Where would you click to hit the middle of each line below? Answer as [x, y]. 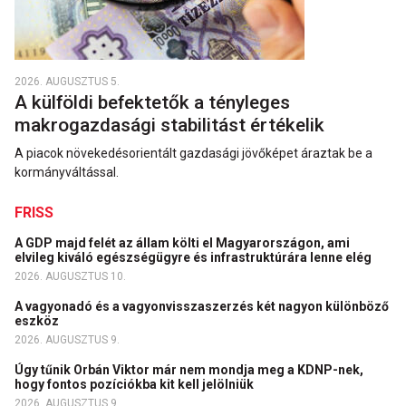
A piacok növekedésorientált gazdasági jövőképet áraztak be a [193, 154]
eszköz [38, 321]
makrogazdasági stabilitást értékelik [172, 126]
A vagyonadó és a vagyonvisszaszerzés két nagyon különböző [202, 307]
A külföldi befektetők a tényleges [152, 103]
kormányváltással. [67, 173]
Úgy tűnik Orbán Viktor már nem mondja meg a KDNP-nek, [189, 370]
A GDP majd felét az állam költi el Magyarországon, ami [182, 243]
